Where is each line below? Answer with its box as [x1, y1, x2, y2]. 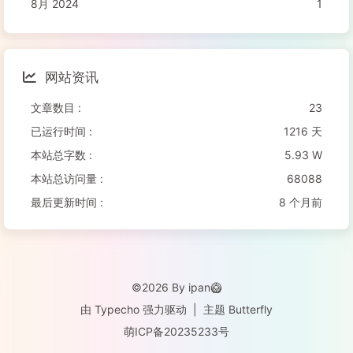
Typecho [95, 303, 139, 317]
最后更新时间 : [31, 195, 103, 210]
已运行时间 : [31, 124, 92, 139]
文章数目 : [31, 101, 81, 115]
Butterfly [229, 303, 273, 317]
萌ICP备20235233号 [124, 325, 229, 339]
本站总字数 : [31, 148, 92, 162]
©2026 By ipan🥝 [132, 281, 221, 295]
